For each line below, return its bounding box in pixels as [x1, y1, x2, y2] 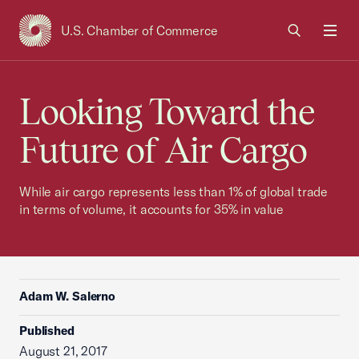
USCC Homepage [18, 30, 122, 48]
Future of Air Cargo [19, 130, 307, 171]
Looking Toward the [19, 91, 315, 132]
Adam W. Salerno [19, 288, 115, 304]
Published [19, 323, 75, 338]
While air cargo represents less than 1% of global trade [19, 184, 329, 200]
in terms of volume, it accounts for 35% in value [19, 201, 284, 217]
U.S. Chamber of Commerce [61, 22, 218, 38]
